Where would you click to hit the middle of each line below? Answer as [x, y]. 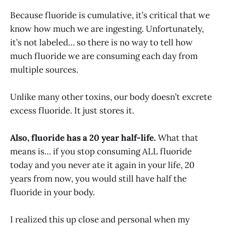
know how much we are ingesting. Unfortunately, [107, 29]
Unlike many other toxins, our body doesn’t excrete [111, 97]
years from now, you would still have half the [98, 179]
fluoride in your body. [52, 192]
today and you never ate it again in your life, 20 [102, 165]
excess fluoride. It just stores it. [72, 110]
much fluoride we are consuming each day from [104, 56]
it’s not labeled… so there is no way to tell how [101, 42]
